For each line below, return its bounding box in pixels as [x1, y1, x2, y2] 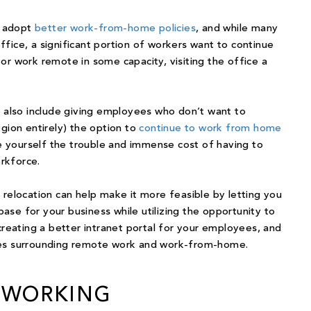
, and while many [196, 24, 278, 35]
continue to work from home [139, 124, 282, 135]
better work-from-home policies [35, 24, 196, 35]
